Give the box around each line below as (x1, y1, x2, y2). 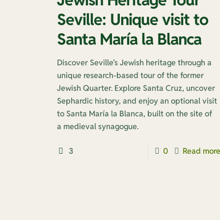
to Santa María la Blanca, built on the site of (56, 109, 212, 119)
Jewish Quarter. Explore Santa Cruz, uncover (56, 83, 215, 94)
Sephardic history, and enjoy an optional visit (56, 96, 217, 107)
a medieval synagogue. (56, 121, 138, 132)
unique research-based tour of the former (56, 70, 204, 81)
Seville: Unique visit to (56, 9, 208, 30)
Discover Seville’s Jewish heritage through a (56, 57, 212, 68)
